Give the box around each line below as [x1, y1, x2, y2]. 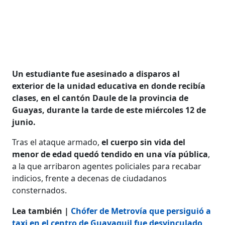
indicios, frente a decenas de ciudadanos [12, 172, 167, 184]
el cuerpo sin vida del [101, 136, 186, 148]
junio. [12, 116, 36, 128]
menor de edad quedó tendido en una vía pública [12, 148, 208, 160]
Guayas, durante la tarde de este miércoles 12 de [12, 104, 206, 116]
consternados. [12, 184, 67, 196]
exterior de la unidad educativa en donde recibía [12, 80, 206, 91]
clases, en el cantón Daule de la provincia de [12, 92, 189, 103]
